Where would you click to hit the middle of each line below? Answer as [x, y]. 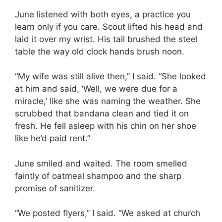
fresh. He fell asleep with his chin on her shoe [106, 126]
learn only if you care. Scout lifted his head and [109, 27]
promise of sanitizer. [55, 188]
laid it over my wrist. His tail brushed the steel [106, 39]
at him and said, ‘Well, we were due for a [96, 89]
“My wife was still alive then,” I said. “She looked [111, 77]
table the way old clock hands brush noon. [100, 51]
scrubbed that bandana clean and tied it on [102, 114]
